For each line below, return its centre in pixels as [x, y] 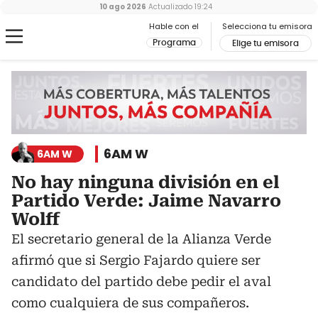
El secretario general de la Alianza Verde [141, 239]
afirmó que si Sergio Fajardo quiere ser [136, 261]
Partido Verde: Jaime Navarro [146, 201]
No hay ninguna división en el [145, 183]
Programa [174, 43]
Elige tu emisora [265, 43]
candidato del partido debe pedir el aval [141, 282]
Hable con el [174, 26]
